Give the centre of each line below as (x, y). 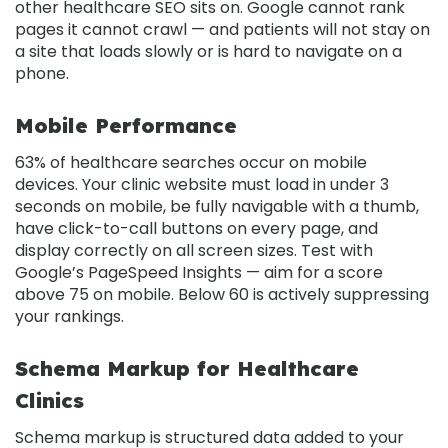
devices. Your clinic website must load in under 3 (202, 184)
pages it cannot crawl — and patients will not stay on (222, 29)
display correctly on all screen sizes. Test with (194, 250)
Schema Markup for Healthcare (187, 368)
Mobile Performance (126, 125)
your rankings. (69, 316)
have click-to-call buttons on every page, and (196, 228)
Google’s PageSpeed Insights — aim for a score (199, 272)
